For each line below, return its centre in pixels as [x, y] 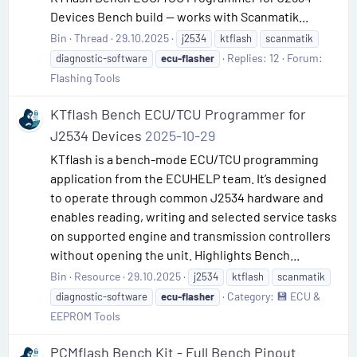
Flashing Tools [85, 77]
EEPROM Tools [85, 316]
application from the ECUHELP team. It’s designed [188, 178]
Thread [91, 37]
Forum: [305, 57]
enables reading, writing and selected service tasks [194, 216]
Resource [97, 276]
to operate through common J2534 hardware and [187, 197]
